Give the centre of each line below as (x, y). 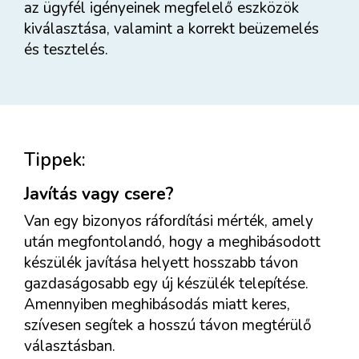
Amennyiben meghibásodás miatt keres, (157, 304)
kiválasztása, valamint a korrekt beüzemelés (171, 29)
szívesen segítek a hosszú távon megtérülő (168, 325)
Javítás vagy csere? (99, 194)
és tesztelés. (66, 50)
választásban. (70, 346)
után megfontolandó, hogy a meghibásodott (172, 242)
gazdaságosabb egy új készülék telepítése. (166, 283)
